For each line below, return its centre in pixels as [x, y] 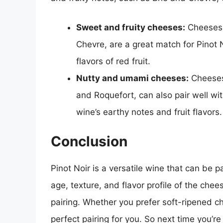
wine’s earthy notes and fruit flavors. [149, 112]
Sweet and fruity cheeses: [131, 28]
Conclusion [89, 141]
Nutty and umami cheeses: [132, 78]
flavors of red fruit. [113, 61]
